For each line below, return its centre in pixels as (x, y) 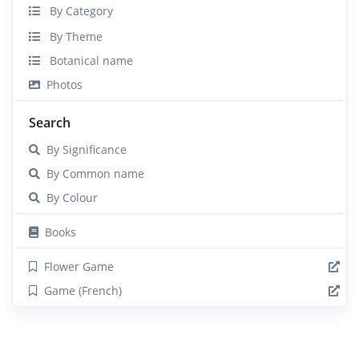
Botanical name (87, 60)
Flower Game (76, 266)
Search (50, 122)
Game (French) (80, 290)
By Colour (69, 197)
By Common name (92, 173)
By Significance (83, 149)
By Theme (71, 36)
